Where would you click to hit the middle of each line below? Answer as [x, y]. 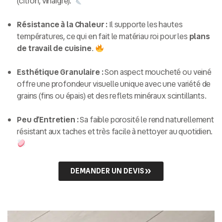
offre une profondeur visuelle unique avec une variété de [114, 84]
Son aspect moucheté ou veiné [157, 72]
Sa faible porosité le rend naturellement [146, 120]
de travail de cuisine [54, 49]
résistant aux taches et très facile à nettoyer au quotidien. [115, 132]
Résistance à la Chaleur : [62, 25]
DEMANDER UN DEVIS [107, 171]
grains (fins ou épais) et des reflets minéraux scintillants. [112, 96]
